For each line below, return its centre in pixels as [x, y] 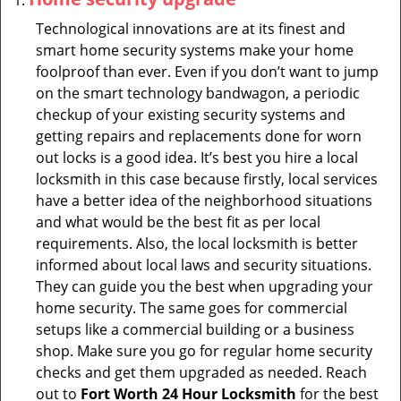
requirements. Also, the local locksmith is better [197, 243]
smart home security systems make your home [195, 50]
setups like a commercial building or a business [195, 329]
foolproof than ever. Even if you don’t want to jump [207, 72]
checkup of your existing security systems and [191, 115]
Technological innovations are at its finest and [191, 29]
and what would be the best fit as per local [178, 222]
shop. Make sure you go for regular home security [204, 351]
